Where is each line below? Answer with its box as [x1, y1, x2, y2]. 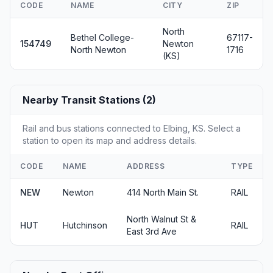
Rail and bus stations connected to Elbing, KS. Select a [23, 123, 241, 133]
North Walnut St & [127, 214, 196, 224]
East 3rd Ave [127, 226, 177, 236]
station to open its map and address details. [23, 135, 197, 146]
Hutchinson [63, 220, 107, 230]
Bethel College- [71, 32, 134, 43]
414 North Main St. [127, 187, 199, 197]
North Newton [71, 44, 126, 55]
